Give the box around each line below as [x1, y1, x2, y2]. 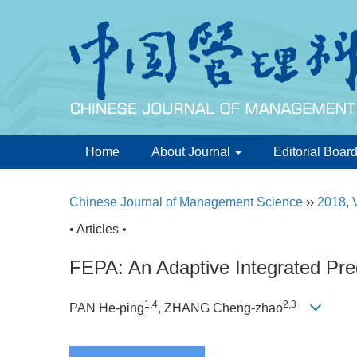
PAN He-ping [69, 301, 144, 316]
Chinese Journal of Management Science [69, 195, 303, 209]
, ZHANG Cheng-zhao [158, 301, 283, 316]
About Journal [151, 145, 233, 159]
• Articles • [69, 222, 127, 236]
